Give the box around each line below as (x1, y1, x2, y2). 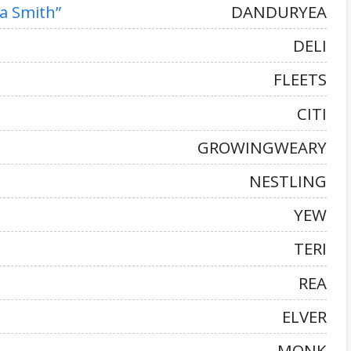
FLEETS (273, 68, 327, 91)
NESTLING (249, 169, 327, 192)
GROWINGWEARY (197, 136, 327, 158)
